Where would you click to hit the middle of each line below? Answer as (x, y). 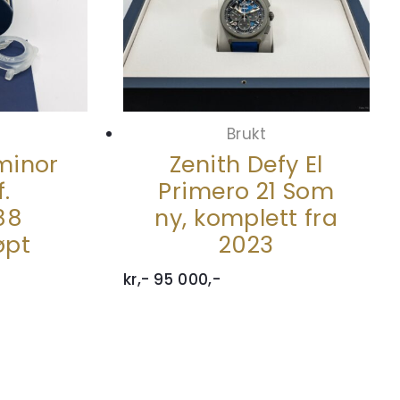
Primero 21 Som (246, 192)
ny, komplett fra (246, 218)
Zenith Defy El (246, 165)
